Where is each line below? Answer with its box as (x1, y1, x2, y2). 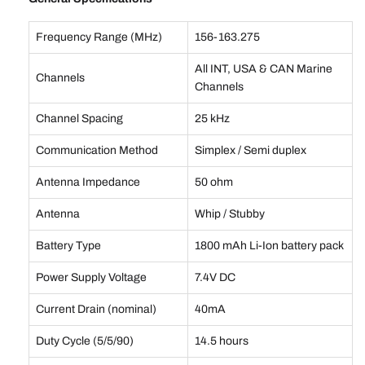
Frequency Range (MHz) (36, 30, 162, 43)
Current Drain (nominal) (36, 302, 156, 315)
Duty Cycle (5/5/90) (36, 334, 134, 347)
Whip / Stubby (195, 207, 265, 220)
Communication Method (36, 143, 158, 156)
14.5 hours (195, 334, 248, 347)
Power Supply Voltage (36, 270, 147, 284)
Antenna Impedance (36, 175, 140, 188)
